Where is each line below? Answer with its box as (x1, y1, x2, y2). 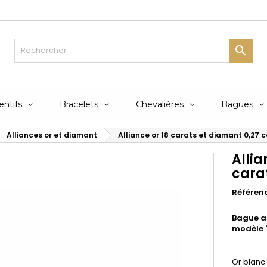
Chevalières (136, 99, 184, 110)
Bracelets (60, 99, 98, 110)
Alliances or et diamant (7, 130, 97, 140)
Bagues (221, 99, 253, 110)
